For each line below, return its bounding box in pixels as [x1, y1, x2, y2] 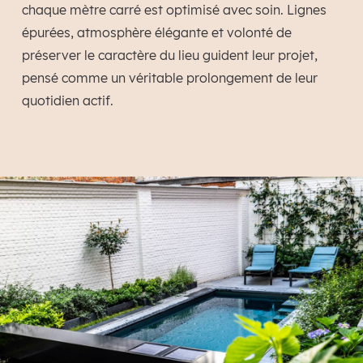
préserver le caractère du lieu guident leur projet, [21, 47, 318, 63]
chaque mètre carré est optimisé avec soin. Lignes [21, 2, 327, 18]
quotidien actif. [21, 92, 113, 109]
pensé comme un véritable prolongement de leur [21, 70, 318, 86]
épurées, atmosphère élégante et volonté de [21, 24, 292, 41]
